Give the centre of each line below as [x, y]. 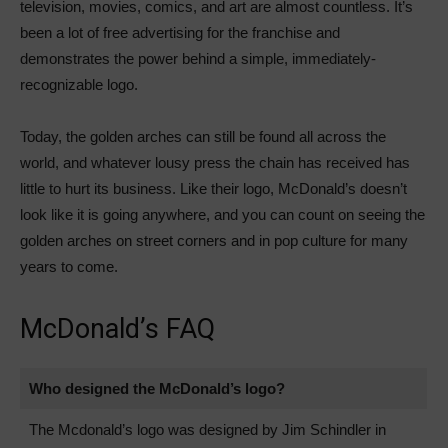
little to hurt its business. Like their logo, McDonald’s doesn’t [213, 189]
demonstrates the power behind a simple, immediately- [198, 59]
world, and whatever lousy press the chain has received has [215, 163]
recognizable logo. [79, 85]
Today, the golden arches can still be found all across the [203, 137]
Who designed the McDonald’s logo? [156, 389]
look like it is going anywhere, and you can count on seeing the [222, 215]
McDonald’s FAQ [117, 329]
